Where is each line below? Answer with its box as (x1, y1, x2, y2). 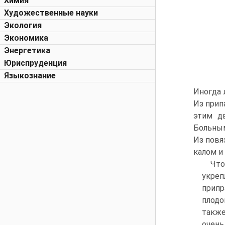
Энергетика (4, 46, 50, 55)
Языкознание (4, 71, 56, 80)
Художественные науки (4, 8, 98, 18)
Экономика (4, 33, 48, 43)
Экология (4, 21, 42, 30)
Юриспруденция (4, 58, 67, 68)
